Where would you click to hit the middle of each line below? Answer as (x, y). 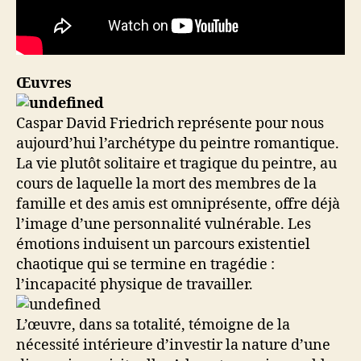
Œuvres (44, 83)
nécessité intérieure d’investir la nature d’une (173, 345)
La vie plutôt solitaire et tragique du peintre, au (176, 164)
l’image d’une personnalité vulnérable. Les (164, 224)
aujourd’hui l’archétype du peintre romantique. (178, 143)
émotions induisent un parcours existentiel (163, 244)
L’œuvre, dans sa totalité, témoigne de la (153, 325)
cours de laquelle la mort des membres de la (166, 184)
